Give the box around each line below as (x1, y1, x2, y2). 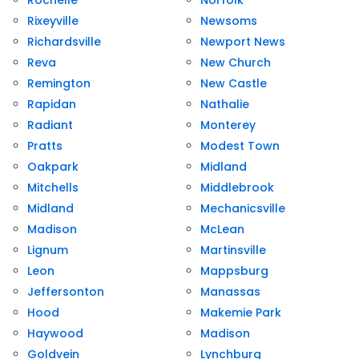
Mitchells (27, 179, 79, 196)
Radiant (27, 117, 73, 134)
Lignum (27, 242, 68, 259)
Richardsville (27, 34, 101, 50)
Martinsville (200, 242, 266, 259)
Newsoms (200, 13, 257, 30)
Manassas (200, 284, 260, 301)
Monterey (200, 117, 256, 134)
